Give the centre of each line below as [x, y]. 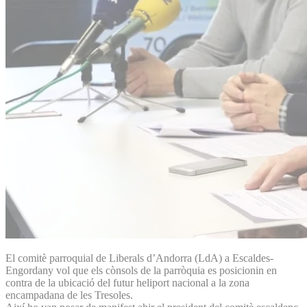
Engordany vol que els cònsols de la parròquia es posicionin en [141, 270]
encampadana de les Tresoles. [69, 295]
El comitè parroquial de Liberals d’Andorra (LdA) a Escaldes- [139, 258]
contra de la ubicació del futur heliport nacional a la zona [127, 282]
